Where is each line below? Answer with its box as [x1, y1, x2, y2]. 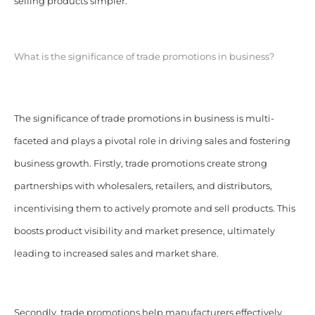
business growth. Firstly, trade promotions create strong [13, 157, 267, 169]
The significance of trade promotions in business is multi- [13, 112, 274, 124]
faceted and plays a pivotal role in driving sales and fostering [13, 135, 290, 146]
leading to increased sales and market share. [13, 247, 219, 259]
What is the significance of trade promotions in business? [13, 51, 274, 63]
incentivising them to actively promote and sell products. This [13, 202, 295, 214]
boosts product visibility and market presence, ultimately [13, 225, 275, 236]
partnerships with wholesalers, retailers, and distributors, [13, 180, 272, 191]
